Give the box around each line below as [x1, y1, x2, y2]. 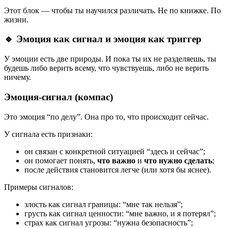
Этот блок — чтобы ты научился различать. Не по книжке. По [4, 6, 221, 15]
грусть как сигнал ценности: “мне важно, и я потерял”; [24, 209, 216, 218]
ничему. [4, 73, 31, 82]
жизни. [4, 15, 28, 24]
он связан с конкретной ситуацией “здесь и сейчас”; [24, 147, 205, 156]
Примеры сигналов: [4, 182, 73, 191]
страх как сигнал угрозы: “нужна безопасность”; [24, 218, 193, 227]
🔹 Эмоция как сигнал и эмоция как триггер [4, 34, 202, 45]
